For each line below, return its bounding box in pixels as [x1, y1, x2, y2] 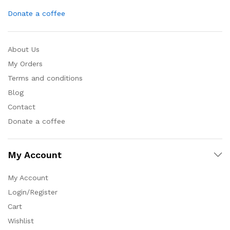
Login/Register [8, 187, 57, 196]
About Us [8, 45, 40, 53]
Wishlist [8, 216, 34, 225]
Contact [8, 102, 35, 111]
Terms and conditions [8, 73, 83, 82]
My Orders [8, 59, 43, 68]
